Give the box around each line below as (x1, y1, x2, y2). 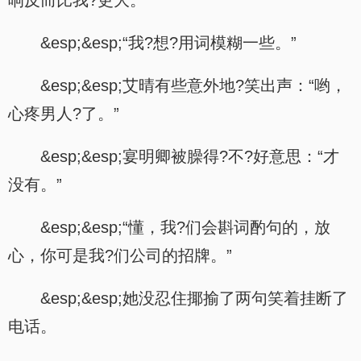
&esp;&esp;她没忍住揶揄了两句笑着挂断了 (40, 289, 348, 307)
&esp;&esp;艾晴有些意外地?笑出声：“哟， (40, 77, 346, 94)
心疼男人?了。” (8, 105, 119, 122)
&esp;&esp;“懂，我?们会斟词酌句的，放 (40, 218, 330, 236)
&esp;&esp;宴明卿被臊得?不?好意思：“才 (40, 147, 339, 165)
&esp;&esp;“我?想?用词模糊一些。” (40, 34, 297, 52)
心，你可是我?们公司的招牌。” (8, 247, 232, 264)
